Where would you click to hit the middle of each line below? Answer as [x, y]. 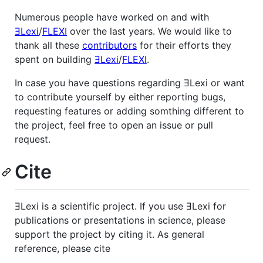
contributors [109, 45]
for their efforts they [184, 45]
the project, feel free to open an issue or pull [114, 125]
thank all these [48, 45]
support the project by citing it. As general [109, 235]
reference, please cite [63, 249]
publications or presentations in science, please [120, 220]
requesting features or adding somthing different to [129, 111]
